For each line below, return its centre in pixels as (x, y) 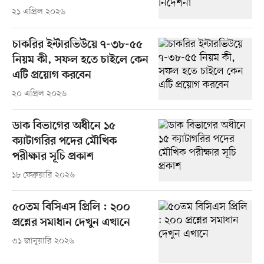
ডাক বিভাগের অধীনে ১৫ (64, 126)
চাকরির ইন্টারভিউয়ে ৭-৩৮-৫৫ (77, 45)
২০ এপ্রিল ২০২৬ (39, 94)
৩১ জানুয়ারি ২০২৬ (43, 241)
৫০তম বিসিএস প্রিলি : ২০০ (71, 207)
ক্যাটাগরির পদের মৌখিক (64, 141)
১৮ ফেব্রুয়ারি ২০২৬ (43, 175)
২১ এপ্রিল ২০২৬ (38, 12)
